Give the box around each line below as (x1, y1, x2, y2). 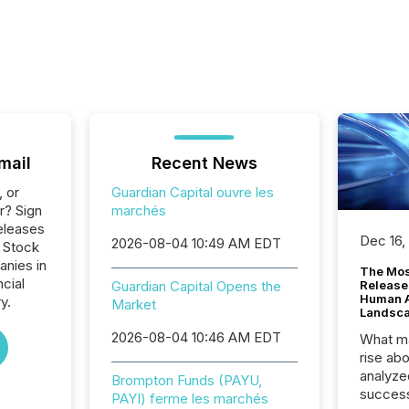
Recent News (151, 153, 257, 173)
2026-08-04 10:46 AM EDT (110, 329, 281, 346)
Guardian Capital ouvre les (110, 184, 274, 201)
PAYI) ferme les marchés (110, 390, 268, 407)
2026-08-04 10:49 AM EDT (110, 235, 281, 252)
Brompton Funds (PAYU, (110, 372, 262, 389)
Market (110, 296, 156, 313)
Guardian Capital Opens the (110, 278, 281, 295)
